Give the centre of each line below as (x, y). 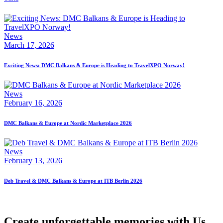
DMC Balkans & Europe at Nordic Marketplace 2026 (68, 123)
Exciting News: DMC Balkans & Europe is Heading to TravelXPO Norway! (94, 65)
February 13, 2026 (33, 160)
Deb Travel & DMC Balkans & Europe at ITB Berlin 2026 (73, 180)
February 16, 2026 (33, 103)
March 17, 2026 (29, 45)
